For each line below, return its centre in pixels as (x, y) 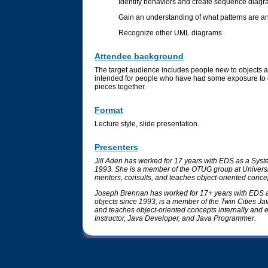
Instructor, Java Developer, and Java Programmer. (175, 219)
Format (109, 110)
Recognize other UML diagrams (170, 33)
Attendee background (139, 57)
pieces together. (120, 87)
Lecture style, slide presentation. (147, 124)
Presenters (116, 147)
